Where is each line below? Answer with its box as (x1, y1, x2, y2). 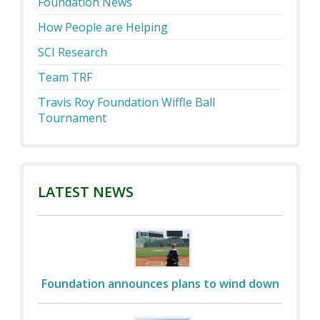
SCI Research (38, 44, 108, 61)
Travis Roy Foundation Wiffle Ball (38, 94, 216, 111)
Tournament (38, 110, 107, 126)
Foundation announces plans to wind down (41, 276, 279, 292)
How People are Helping (38, 19, 169, 36)
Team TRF (38, 69, 93, 86)
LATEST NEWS (38, 182, 134, 202)
